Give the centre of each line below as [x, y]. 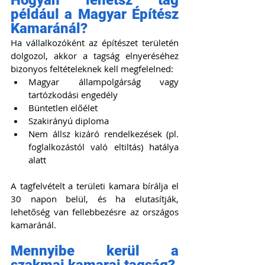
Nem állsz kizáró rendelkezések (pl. [104, 134]
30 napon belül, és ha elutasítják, [95, 199]
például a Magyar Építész [95, 14]
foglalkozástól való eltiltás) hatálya [104, 147]
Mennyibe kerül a [95, 251]
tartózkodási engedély [74, 95]
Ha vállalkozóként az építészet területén [95, 43]
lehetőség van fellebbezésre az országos [95, 212]
